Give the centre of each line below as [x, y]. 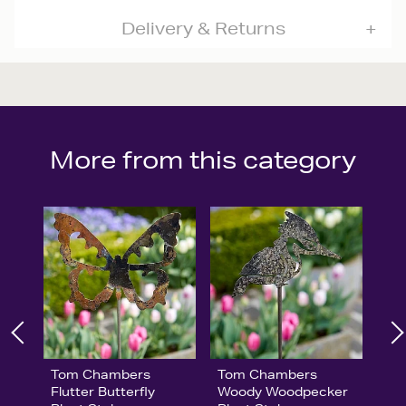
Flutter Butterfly [103, 391]
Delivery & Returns [203, 28]
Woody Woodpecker [282, 391]
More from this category [203, 160]
